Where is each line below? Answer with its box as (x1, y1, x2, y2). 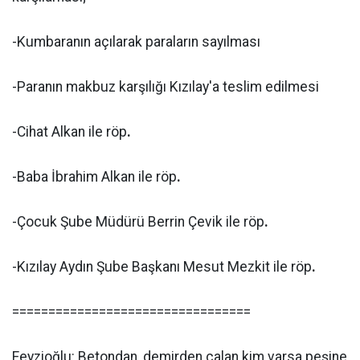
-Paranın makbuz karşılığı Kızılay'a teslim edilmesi (12, 79, 319, 95)
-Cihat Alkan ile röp (12, 124, 127, 140)
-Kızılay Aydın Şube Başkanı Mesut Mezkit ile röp (12, 259, 312, 275)
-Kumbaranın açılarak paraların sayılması (12, 34, 260, 50)
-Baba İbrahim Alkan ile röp (12, 169, 177, 185)
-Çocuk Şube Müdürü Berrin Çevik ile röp (12, 214, 264, 230)
